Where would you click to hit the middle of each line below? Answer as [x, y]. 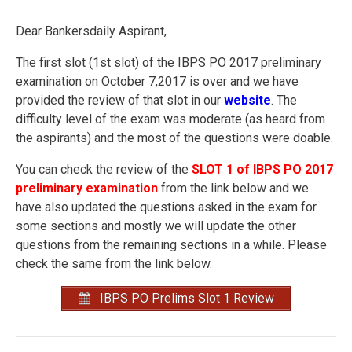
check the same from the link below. [114, 263]
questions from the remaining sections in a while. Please [171, 244]
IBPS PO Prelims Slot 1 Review [185, 298]
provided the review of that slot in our [120, 100]
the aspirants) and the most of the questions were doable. [174, 137]
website [247, 100]
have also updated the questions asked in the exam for [166, 207]
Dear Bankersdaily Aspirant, [91, 31]
